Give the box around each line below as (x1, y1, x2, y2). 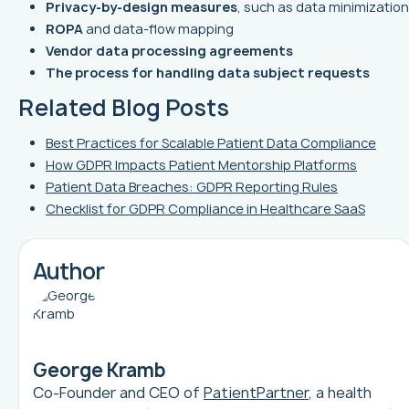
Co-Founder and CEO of (33, 383, 204, 404)
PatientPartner (204, 383, 309, 404)
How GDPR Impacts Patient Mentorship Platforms (46, 156, 357, 174)
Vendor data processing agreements (46, 42, 293, 60)
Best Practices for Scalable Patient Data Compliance (46, 134, 376, 152)
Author (33, 256, 104, 288)
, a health (309, 383, 372, 404)
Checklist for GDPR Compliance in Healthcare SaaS (46, 200, 365, 218)
